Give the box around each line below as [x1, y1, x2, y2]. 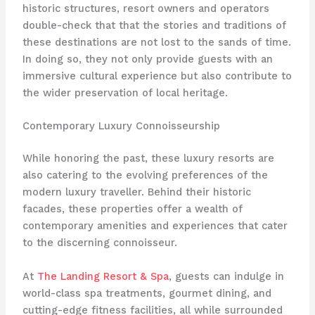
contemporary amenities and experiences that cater [22, 219, 288, 233]
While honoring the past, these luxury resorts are [22, 152, 274, 165]
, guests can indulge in [168, 269, 284, 283]
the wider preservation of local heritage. [22, 86, 228, 99]
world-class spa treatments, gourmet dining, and [22, 286, 271, 300]
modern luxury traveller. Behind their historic [22, 186, 251, 199]
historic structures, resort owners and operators [22, 1, 269, 15]
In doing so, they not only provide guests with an [22, 52, 273, 65]
